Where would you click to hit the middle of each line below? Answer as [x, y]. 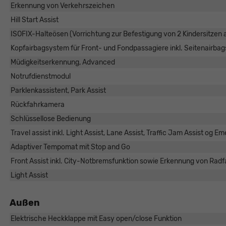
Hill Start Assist [34, 20]
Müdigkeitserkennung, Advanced [63, 63]
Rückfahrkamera [37, 105]
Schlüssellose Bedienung [50, 119]
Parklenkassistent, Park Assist [58, 91]
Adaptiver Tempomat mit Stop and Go [70, 147]
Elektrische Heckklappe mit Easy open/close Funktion [96, 219]
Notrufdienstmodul [40, 77]
